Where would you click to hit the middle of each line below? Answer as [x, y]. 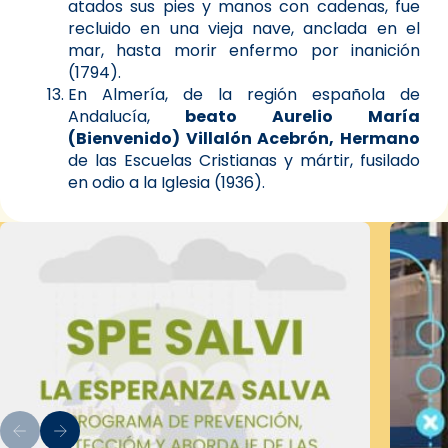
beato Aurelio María [285, 116]
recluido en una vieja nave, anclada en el [244, 28]
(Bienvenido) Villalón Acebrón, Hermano [244, 138]
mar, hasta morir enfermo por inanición [244, 50]
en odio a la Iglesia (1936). [166, 182]
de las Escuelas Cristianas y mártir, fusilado [244, 160]
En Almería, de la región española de [244, 94]
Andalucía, [109, 116]
